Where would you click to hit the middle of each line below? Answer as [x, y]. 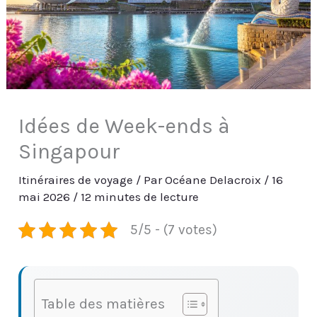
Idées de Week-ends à [125, 126]
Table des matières [104, 304]
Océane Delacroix [215, 180]
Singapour [70, 152]
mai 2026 [46, 197]
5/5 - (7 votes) [173, 230]
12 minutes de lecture [140, 197]
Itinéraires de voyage [76, 180]
